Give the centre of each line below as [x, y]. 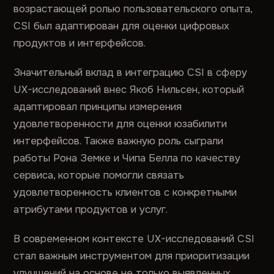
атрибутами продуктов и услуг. [91, 209]
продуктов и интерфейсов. [80, 43]
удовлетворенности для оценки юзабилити [120, 124]
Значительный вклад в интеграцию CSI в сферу [131, 72]
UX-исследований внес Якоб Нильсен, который [129, 90]
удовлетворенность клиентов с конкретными [125, 192]
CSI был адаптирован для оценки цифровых [122, 26]
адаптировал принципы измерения [98, 107]
